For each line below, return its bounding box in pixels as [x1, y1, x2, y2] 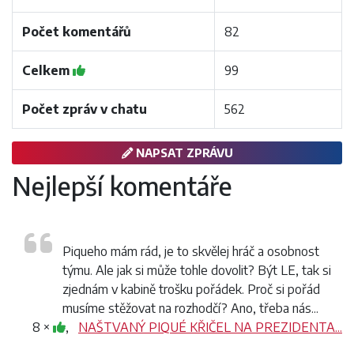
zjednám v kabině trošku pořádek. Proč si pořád [62, 281, 320, 297]
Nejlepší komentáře [12, 170, 232, 201]
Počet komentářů [22, 24, 131, 40]
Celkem [22, 62, 73, 78]
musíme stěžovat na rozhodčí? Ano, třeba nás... [62, 300, 318, 316]
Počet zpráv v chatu [22, 101, 147, 117]
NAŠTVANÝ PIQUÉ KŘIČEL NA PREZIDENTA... [78, 319, 342, 335]
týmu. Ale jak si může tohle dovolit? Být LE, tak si [62, 262, 331, 278]
